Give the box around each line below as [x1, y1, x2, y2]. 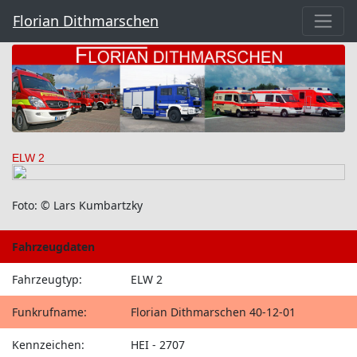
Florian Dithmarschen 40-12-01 [131, 304, 296, 320]
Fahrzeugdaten [12, 238, 95, 254]
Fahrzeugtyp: [12, 271, 82, 287]
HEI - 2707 [131, 336, 186, 352]
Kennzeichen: [12, 336, 84, 352]
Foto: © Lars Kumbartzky [12, 197, 143, 213]
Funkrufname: [12, 304, 87, 320]
